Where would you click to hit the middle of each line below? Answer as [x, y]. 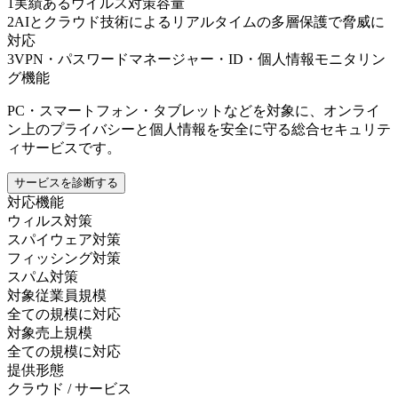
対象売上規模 [50, 332]
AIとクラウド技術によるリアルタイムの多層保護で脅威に [199, 21]
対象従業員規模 [57, 295]
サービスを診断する [66, 182]
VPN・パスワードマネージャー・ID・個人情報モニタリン [200, 59]
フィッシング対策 [64, 258]
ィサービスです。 [64, 147]
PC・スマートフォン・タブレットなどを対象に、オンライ [194, 110]
